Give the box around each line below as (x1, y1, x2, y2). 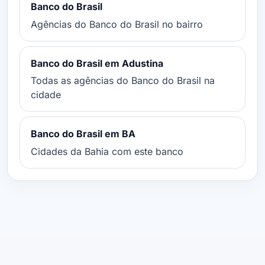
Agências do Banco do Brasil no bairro (30, 18, 203, 30)
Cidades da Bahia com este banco (30, 145, 183, 157)
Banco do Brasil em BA (30, 128, 135, 140)
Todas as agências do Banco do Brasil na (30, 75, 215, 87)
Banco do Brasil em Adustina (30, 57, 163, 69)
